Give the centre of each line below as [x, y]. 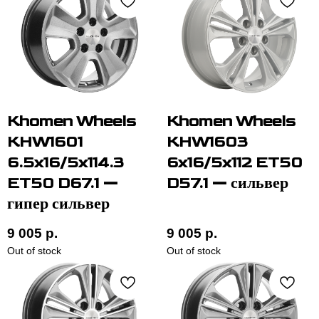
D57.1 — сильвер [228, 184]
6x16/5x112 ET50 [235, 163]
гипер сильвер [58, 204]
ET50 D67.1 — [63, 184]
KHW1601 [45, 142]
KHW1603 [207, 142]
